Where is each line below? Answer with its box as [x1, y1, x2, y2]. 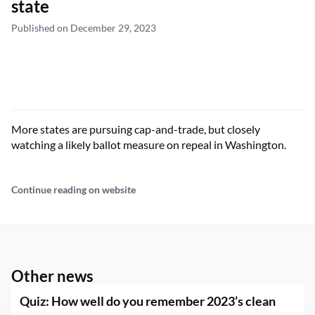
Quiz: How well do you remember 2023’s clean [20, 293, 276, 309]
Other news [11, 266, 94, 286]
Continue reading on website [11, 184, 136, 196]
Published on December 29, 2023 [11, 22, 156, 34]
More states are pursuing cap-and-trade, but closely [11, 122, 260, 136]
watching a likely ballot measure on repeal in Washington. [11, 138, 286, 152]
